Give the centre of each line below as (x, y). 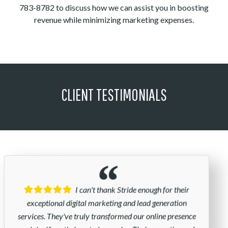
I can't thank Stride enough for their (131, 189)
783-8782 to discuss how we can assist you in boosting (114, 7)
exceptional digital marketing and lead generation (107, 202)
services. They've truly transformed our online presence (107, 215)
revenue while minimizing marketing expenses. (114, 19)
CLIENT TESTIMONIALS (114, 94)
